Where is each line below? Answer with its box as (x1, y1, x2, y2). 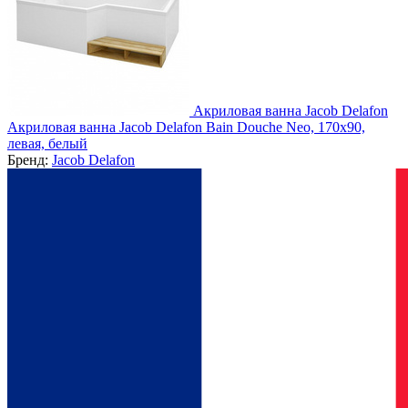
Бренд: (7, 151, 52, 168)
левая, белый (7, 135, 87, 151)
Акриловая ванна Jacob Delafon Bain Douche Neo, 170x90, (7, 118, 365, 135)
